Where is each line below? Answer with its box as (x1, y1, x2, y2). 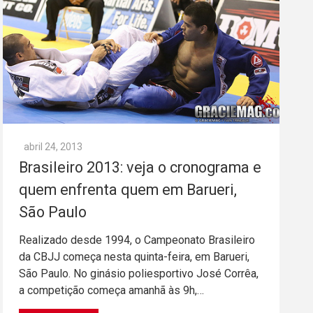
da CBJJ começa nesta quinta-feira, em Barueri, (19, 250, 249, 264)
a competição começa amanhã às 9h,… (19, 284, 204, 298)
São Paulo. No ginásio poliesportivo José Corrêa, (19, 267, 259, 281)
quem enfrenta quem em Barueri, (19, 181, 237, 199)
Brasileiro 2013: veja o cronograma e (19, 159, 261, 177)
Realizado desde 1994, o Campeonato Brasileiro (19, 233, 255, 247)
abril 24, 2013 (24, 141, 82, 153)
